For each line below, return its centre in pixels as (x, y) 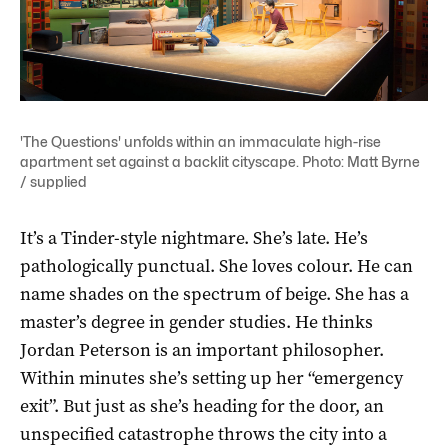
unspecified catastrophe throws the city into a (203, 433)
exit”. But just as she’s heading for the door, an (202, 405)
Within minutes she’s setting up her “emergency (211, 377)
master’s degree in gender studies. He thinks (196, 321)
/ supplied (53, 181)
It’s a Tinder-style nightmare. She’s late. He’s (194, 237)
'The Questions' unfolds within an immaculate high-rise (200, 141)
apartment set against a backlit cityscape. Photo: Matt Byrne (220, 161)
